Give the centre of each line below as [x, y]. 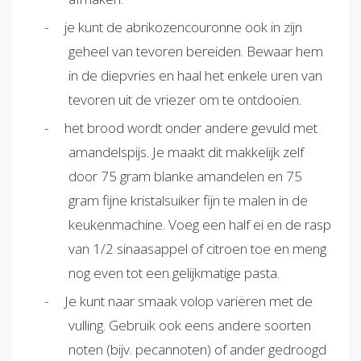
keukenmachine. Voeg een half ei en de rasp [200, 225]
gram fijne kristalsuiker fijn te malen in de [188, 201]
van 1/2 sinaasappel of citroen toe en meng [197, 249]
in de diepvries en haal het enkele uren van [195, 76]
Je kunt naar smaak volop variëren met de [189, 301]
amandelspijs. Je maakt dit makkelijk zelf [186, 152]
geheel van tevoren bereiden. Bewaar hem [196, 52]
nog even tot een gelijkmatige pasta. [174, 273]
